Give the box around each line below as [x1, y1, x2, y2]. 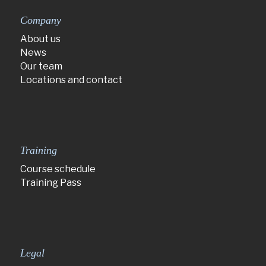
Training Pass [20, 176, 81, 188]
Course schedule [20, 163, 96, 175]
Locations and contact [20, 74, 122, 85]
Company [20, 14, 61, 26]
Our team [20, 60, 62, 72]
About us [20, 33, 61, 45]
